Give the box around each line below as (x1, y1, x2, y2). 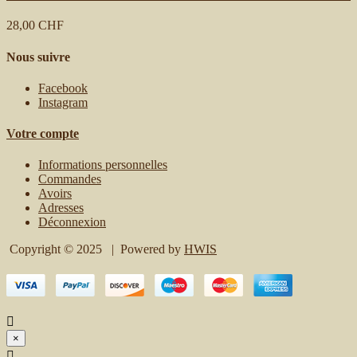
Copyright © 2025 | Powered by (6, 242, 184, 257)
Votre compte (6, 127, 79, 141)
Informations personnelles (38, 158, 167, 172)
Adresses (38, 201, 84, 215)
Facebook (38, 80, 88, 95)
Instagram (38, 95, 88, 109)
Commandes (38, 172, 101, 186)
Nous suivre (6, 49, 70, 64)
